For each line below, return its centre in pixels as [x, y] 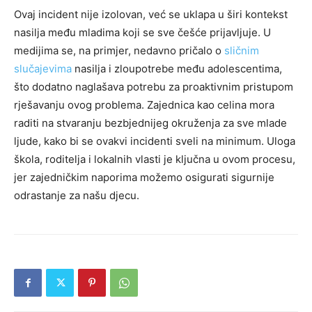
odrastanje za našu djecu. [77, 195]
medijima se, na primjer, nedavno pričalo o [119, 50]
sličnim [242, 50]
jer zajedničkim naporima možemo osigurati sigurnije [144, 177]
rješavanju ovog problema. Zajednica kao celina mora [144, 105]
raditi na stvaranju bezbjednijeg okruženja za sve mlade [150, 123]
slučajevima [43, 69]
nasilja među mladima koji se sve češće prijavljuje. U [142, 32]
